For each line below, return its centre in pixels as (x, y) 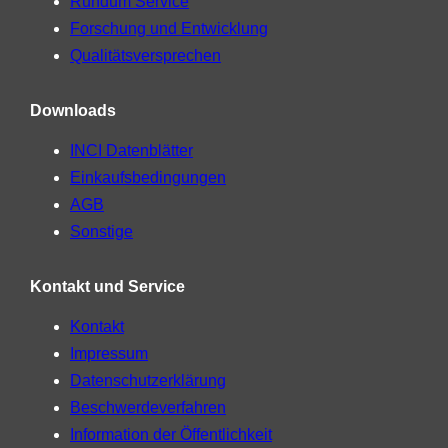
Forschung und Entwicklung (169, 28)
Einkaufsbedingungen (148, 177)
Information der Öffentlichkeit (171, 434)
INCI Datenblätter (131, 150)
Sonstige (101, 231)
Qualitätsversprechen (145, 55)
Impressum (109, 353)
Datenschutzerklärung (148, 380)
